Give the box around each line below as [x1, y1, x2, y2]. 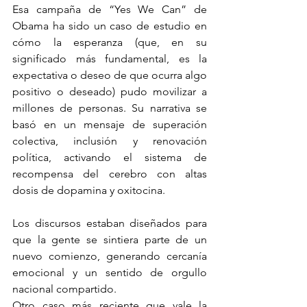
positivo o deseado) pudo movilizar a [12, 84, 207, 98]
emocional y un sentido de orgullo [12, 265, 207, 279]
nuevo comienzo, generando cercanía [12, 249, 207, 262]
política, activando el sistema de [12, 150, 207, 164]
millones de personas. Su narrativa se [12, 101, 207, 114]
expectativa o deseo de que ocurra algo [12, 68, 207, 82]
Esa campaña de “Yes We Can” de [12, 2, 207, 16]
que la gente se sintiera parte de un [12, 232, 207, 246]
